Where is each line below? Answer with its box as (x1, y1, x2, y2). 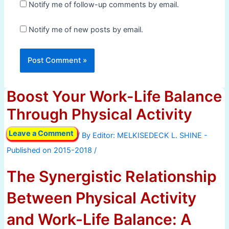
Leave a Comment (8, 129, 74, 139)
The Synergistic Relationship (6, 167, 217, 186)
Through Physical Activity (6, 105, 192, 124)
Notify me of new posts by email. (29, 25, 144, 34)
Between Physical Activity (6, 188, 196, 207)
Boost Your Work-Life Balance (6, 87, 222, 106)
